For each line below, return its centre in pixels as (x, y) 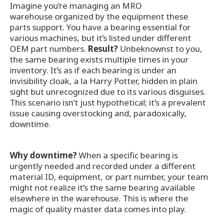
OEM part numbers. (49, 49)
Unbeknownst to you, (161, 49)
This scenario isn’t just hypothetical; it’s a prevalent (108, 103)
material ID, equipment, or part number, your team (109, 177)
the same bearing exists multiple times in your (99, 60)
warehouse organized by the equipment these (99, 17)
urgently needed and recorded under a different (103, 166)
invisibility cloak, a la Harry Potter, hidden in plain (104, 81)
